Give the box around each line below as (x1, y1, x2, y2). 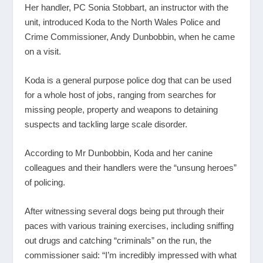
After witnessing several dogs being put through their (25, 205, 225, 216)
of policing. (25, 177, 66, 187)
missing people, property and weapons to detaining (25, 104, 218, 114)
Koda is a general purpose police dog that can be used (25, 75, 232, 85)
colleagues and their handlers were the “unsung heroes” (25, 162, 237, 173)
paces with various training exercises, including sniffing (25, 220, 234, 231)
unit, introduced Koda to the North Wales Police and (25, 16, 221, 27)
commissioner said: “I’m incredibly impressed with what (25, 249, 237, 260)
